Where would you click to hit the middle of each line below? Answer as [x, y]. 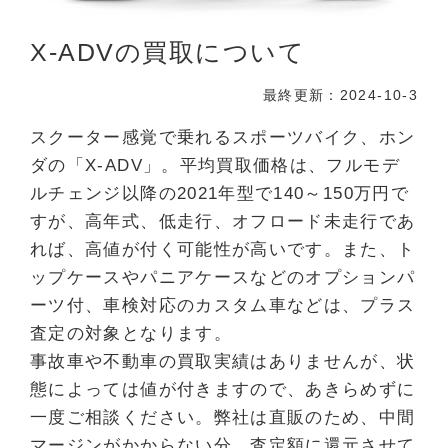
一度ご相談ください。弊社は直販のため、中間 [223, 418]
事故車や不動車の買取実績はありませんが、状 [223, 362]
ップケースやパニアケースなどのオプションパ [223, 278]
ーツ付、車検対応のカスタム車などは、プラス [223, 306]
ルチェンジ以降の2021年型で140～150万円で [219, 194]
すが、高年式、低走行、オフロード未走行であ [223, 222]
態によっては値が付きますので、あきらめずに [223, 390]
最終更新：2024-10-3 [340, 94]
